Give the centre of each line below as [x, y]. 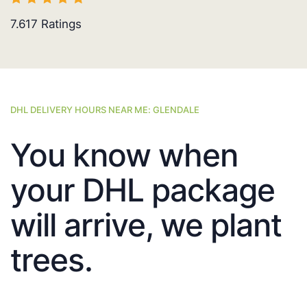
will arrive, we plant [146, 225]
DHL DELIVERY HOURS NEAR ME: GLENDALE [105, 110]
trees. [51, 260]
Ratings [60, 24]
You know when [124, 155]
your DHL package [143, 190]
